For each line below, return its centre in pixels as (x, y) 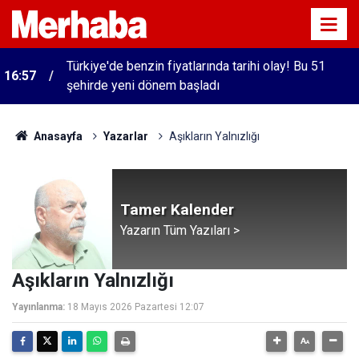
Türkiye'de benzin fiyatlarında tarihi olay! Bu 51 (196, 66)
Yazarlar (125, 136)
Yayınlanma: (38, 307)
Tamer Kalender (177, 209)
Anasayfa (56, 136)
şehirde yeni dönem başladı (143, 85)
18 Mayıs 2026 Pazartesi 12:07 (136, 307)
